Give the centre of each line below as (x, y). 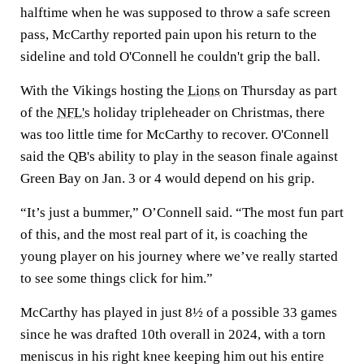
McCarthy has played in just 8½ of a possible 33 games (179, 312)
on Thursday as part (279, 91)
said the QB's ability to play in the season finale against (179, 156)
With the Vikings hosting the (104, 91)
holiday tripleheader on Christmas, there (208, 113)
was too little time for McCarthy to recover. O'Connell (175, 134)
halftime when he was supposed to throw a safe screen (175, 13)
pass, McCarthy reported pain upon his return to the (169, 35)
